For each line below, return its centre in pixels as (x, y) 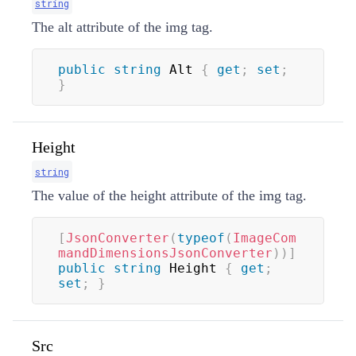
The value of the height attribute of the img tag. (169, 195)
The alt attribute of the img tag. (122, 27)
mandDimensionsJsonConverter (165, 253)
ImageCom (265, 238)
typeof (201, 238)
